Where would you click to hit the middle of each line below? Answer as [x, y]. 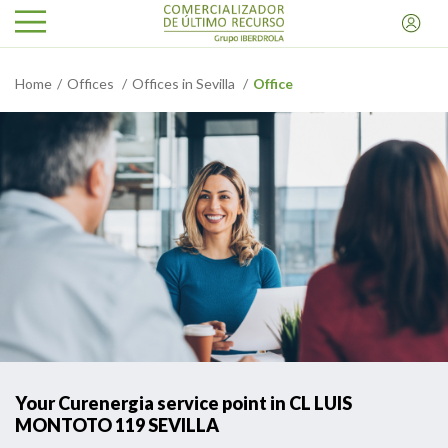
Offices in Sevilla [185, 83]
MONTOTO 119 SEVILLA [117, 425]
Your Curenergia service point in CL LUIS [183, 403]
